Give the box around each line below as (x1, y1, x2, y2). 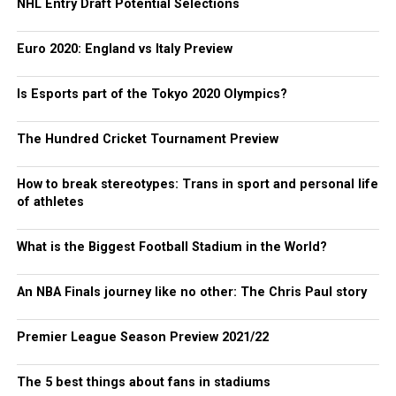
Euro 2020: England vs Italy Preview (16, 42, 232, 57)
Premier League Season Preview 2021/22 (16, 330, 269, 345)
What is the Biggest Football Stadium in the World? (16, 240, 327, 255)
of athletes (16, 194, 84, 209)
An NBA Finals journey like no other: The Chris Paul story (16, 285, 367, 300)
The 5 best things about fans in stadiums (16, 375, 270, 390)
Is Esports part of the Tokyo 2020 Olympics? (16, 87, 287, 102)
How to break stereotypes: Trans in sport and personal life (16, 177, 378, 192)
